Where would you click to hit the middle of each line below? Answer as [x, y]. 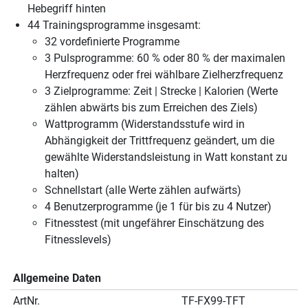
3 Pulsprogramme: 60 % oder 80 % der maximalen [165, 58]
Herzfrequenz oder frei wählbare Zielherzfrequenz [164, 75]
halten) [62, 174]
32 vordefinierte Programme [112, 42]
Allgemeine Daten [57, 278]
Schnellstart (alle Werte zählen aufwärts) [143, 190]
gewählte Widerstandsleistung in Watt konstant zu [166, 157]
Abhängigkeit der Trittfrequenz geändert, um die [159, 141]
